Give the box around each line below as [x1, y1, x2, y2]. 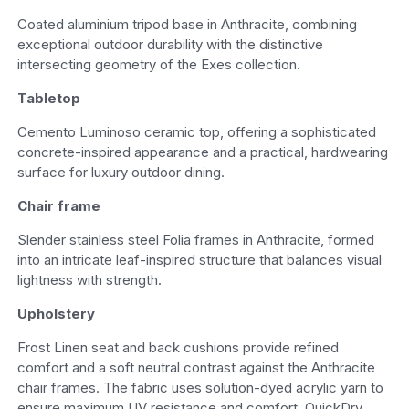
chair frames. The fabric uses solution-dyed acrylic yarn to [16, 379, 383, 397]
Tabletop [16, 89, 80, 108]
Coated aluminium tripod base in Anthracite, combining [16, 16, 357, 34]
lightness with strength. [16, 271, 162, 289]
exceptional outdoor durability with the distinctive [16, 36, 323, 54]
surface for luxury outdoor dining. [16, 163, 225, 182]
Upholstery [16, 305, 95, 323]
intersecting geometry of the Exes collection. [16, 56, 300, 74]
